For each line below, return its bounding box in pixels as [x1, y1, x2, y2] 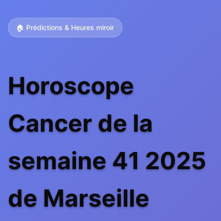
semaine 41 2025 [8, 146, 206, 175]
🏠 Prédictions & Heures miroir [16, 23, 114, 32]
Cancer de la [8, 109, 153, 138]
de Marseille [8, 184, 149, 213]
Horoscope [8, 71, 134, 100]
